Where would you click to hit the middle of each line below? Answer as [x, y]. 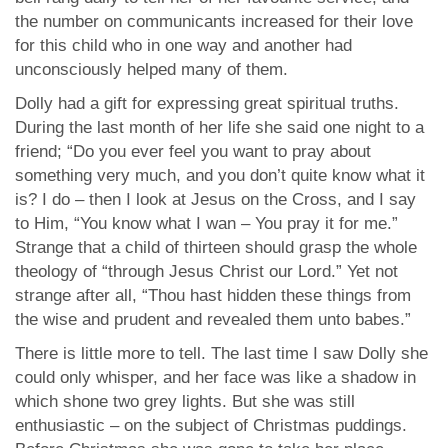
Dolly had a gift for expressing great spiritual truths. [207, 103]
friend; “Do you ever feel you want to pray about [193, 151]
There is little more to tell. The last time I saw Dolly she [221, 353]
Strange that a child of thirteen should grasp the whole [216, 247]
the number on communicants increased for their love [214, 21]
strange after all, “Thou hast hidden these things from [213, 295]
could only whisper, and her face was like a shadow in [215, 377]
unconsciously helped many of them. [151, 69]
